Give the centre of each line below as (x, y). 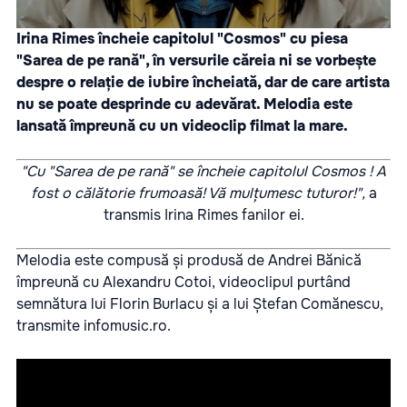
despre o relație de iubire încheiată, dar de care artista (203, 82)
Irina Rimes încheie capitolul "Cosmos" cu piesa (182, 38)
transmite (50, 325)
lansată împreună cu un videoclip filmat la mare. (182, 125)
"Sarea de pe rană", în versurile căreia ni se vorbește (196, 60)
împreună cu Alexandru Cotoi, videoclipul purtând (184, 282)
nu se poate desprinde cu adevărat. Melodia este (184, 104)
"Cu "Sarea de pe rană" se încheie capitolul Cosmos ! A (203, 171)
